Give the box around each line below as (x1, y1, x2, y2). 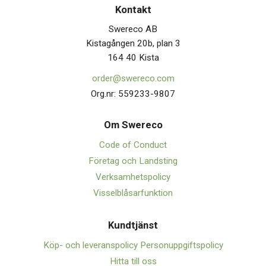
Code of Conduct (99, 140, 167, 151)
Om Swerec (103, 119, 157, 131)
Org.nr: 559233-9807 (91, 88, 175, 100)
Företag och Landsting (88, 156, 178, 167)
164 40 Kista (107, 52, 159, 64)
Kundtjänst (108, 219, 158, 232)
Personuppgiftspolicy (140, 240, 223, 251)
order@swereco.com (91, 73, 175, 84)
